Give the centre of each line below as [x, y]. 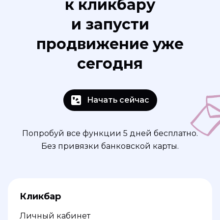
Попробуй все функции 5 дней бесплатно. [110, 133]
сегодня [110, 64]
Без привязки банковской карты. [110, 146]
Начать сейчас [118, 100]
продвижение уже [110, 44]
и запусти [110, 24]
